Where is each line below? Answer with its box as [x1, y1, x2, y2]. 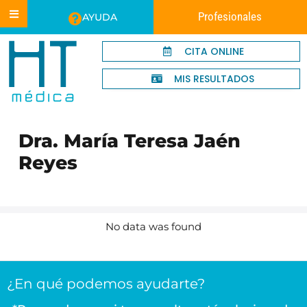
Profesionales [198, 10, 262, 23]
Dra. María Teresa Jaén [18, 130, 241, 153]
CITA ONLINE [184, 45, 244, 58]
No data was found [106, 219, 201, 233]
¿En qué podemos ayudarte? [7, 275, 205, 292]
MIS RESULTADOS [173, 72, 254, 86]
